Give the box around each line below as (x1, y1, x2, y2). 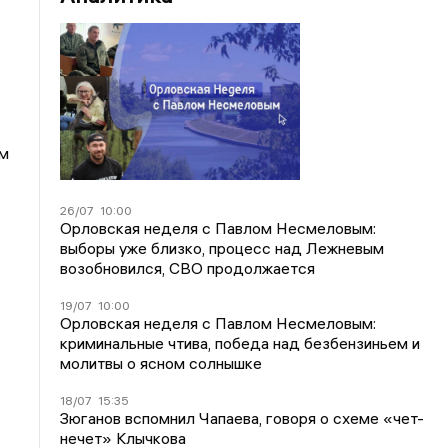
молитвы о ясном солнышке (60, 352, 263, 373)
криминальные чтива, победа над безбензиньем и (60, 332, 421, 353)
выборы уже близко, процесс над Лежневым (60, 237, 385, 258)
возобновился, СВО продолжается (60, 257, 316, 278)
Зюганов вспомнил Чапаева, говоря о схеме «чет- (60, 407, 425, 428)
